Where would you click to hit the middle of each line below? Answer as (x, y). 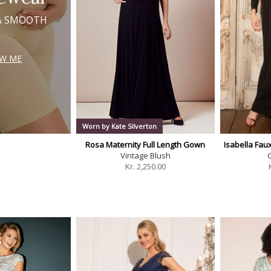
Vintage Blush (145, 156)
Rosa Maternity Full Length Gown (145, 145)
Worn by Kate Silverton (119, 126)
